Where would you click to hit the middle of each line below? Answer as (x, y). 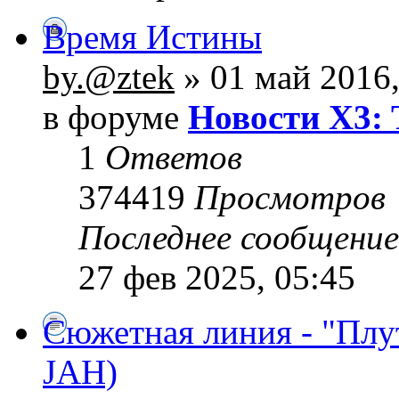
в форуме (115, 118)
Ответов (174, 158)
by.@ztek (109, 77)
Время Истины (152, 37)
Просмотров (290, 198)
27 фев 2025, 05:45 (217, 278)
